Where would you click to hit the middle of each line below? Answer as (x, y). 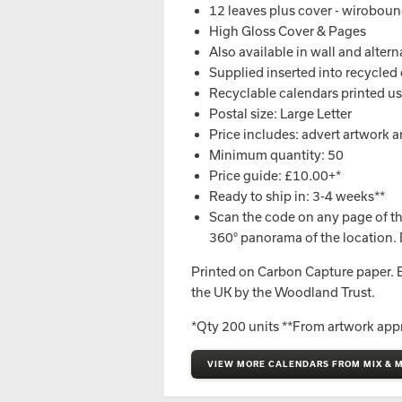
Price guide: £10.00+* (275, 175)
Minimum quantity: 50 (276, 155)
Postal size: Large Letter (280, 114)
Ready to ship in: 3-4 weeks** (297, 196)
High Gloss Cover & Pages (288, 31)
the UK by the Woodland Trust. (283, 292)
